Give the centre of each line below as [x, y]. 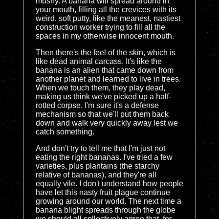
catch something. [65, 132]
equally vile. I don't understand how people [109, 184]
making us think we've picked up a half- [103, 97]
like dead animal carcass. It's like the [99, 61]
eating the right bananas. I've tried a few [104, 157]
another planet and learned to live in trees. [108, 79]
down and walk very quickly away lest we [107, 123]
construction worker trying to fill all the [100, 27]
